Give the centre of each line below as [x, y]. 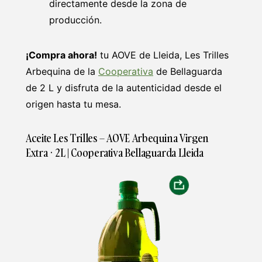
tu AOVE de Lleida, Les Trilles [163, 55]
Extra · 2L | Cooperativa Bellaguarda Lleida [115, 153]
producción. [75, 20]
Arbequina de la [62, 71]
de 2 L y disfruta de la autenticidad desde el [124, 87]
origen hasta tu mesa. [73, 104]
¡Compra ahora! [61, 55]
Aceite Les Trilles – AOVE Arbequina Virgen [117, 138]
